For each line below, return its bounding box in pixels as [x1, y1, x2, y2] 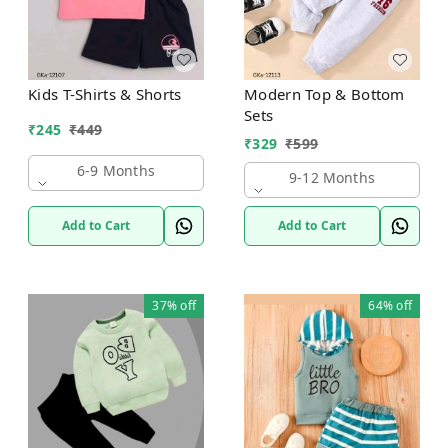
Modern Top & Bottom [244, 83, 405, 104]
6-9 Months [77, 160, 155, 180]
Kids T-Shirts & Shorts [28, 83, 182, 104]
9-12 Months [289, 167, 375, 187]
